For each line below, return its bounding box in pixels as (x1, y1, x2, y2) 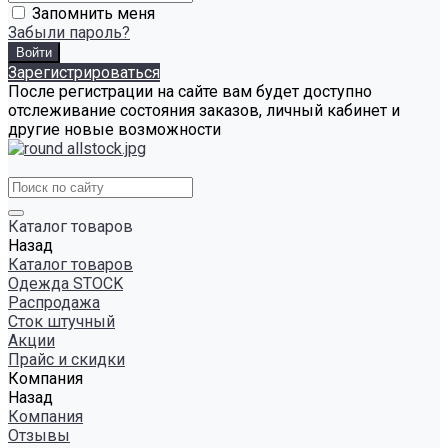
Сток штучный (8, 312, 115, 331)
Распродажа (8, 293, 100, 312)
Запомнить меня (32, 4, 155, 23)
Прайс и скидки (8, 350, 125, 369)
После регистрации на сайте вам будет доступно (8, 82, 372, 101)
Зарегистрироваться (8, 63, 160, 82)
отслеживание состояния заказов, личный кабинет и (8, 101, 400, 120)
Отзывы (8, 426, 70, 445)
